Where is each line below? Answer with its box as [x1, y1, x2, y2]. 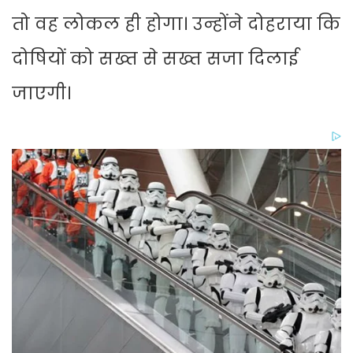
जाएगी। [12, 81, 71, 106]
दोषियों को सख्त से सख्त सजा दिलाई [12, 46, 299, 72]
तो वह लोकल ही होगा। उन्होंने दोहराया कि [12, 12, 340, 37]
